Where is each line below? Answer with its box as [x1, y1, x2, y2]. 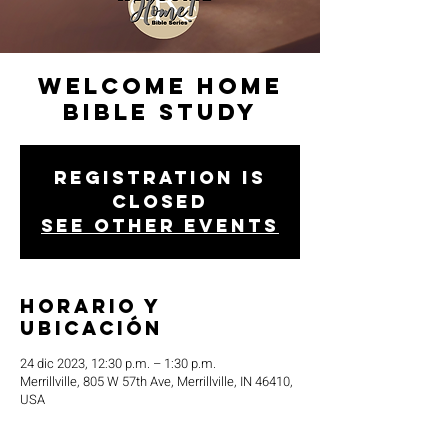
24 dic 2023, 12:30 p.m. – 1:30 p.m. [20, 354, 216, 373]
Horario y [20, 294, 162, 318]
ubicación [20, 316, 163, 340]
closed [112, 190, 208, 213]
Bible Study [62, 98, 258, 126]
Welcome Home [37, 72, 283, 100]
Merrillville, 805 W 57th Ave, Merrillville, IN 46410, [20, 372, 293, 391]
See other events [41, 214, 279, 237]
